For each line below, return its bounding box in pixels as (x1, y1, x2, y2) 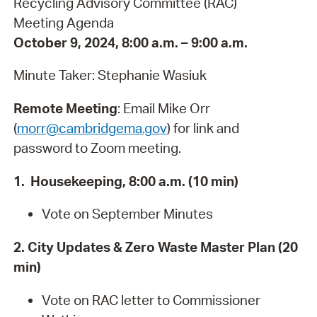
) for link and (166, 119, 239, 137)
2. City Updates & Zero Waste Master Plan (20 (13, 238, 298, 255)
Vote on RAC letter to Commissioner (41, 291, 260, 309)
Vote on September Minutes (41, 205, 213, 223)
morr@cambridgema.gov (16, 119, 167, 137)
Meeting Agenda (13, 13, 114, 31)
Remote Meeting (13, 99, 117, 117)
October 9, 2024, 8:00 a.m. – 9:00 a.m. (13, 33, 248, 51)
